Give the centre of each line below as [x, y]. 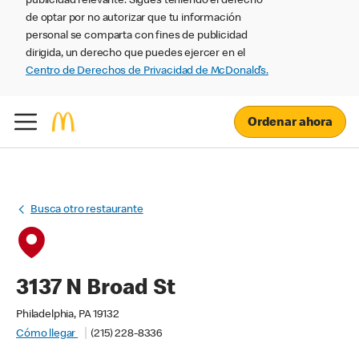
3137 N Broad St [96, 289]
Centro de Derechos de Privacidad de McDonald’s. [147, 71]
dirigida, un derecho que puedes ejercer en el [136, 54]
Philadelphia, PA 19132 [68, 315]
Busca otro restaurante [87, 210]
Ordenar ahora [290, 123]
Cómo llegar [47, 334]
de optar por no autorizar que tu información [133, 18]
